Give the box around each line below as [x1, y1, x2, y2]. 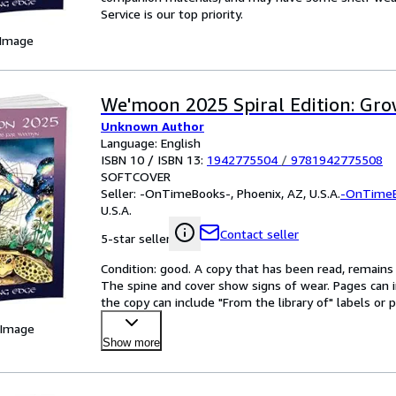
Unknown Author [101, 118, 204, 133]
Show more [103, 336, 160, 349]
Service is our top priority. [101, 6, 243, 21]
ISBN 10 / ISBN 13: [101, 152, 207, 167]
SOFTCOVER [101, 169, 171, 184]
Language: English [101, 135, 201, 150]
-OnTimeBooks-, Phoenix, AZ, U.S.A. [140, 186, 340, 201]
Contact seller [220, 226, 299, 241]
